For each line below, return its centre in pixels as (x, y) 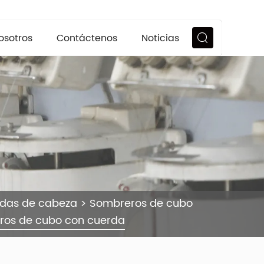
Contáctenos (87, 38)
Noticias (160, 38)
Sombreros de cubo (141, 204)
